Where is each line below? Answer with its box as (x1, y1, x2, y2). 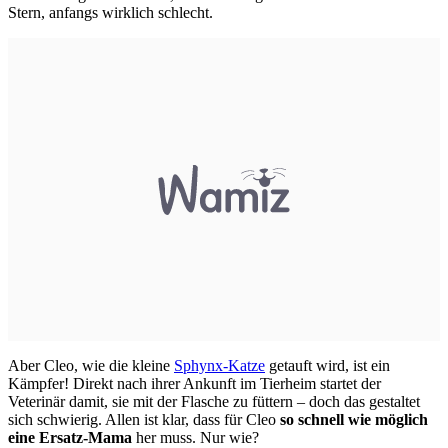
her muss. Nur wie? (132, 428, 259, 446)
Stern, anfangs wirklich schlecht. (8, 3, 213, 21)
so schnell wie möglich (280, 410, 428, 428)
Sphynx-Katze (174, 356, 265, 374)
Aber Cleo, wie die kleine (8, 356, 174, 374)
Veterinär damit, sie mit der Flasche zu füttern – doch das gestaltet (8, 392, 420, 410)
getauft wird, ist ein (265, 356, 390, 374)
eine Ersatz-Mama (8, 428, 132, 446)
